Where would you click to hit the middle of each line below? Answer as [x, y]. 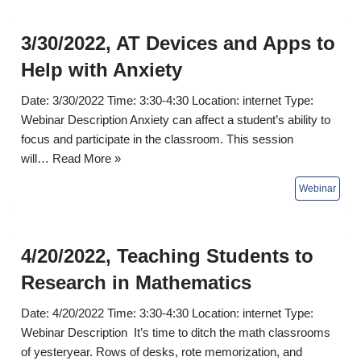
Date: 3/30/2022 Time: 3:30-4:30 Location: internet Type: [167, 100]
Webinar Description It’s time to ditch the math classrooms [176, 332]
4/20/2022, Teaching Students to [167, 255]
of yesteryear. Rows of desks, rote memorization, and [162, 351]
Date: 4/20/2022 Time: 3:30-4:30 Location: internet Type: [167, 313]
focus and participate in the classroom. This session [157, 139]
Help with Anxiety [102, 69]
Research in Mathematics [136, 282]
